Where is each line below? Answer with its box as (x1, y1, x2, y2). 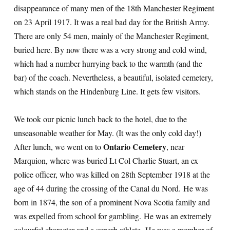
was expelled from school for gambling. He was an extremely (14, 210, 212, 221)
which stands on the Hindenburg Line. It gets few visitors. (14, 86, 201, 97)
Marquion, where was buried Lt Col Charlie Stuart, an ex (14, 155, 198, 166)
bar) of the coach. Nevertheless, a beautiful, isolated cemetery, (14, 72, 213, 83)
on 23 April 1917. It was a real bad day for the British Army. (14, 16, 209, 27)
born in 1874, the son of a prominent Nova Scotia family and (14, 197, 210, 207)
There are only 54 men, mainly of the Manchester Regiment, (14, 30, 209, 41)
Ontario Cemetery (103, 141, 166, 152)
